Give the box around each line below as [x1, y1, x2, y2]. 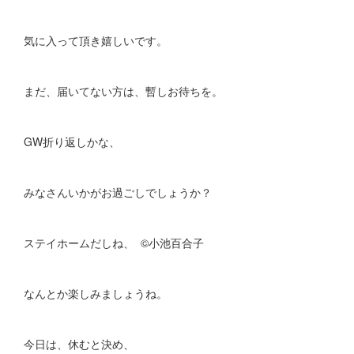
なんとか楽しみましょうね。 [24, 285, 168, 301]
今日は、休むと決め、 [24, 336, 134, 352]
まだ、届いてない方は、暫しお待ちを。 [24, 83, 223, 99]
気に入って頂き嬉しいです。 [24, 32, 168, 48]
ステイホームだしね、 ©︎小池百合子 [24, 235, 204, 250]
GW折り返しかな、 [24, 134, 120, 149]
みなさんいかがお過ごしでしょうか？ [24, 184, 212, 200]
